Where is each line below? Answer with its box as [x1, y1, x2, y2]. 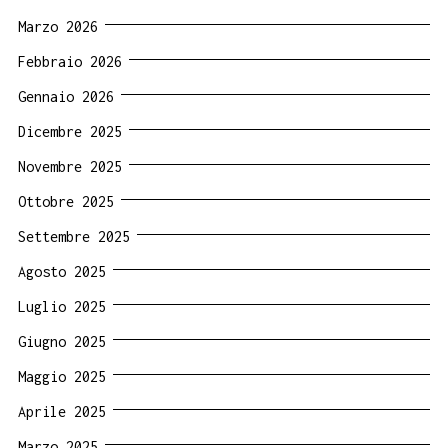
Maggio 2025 [18, 367, 106, 385]
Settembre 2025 [18, 227, 130, 245]
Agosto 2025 [18, 262, 106, 280]
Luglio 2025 [18, 297, 106, 315]
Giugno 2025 [18, 332, 106, 350]
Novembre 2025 [18, 157, 122, 175]
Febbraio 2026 [18, 52, 122, 70]
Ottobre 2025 [18, 192, 114, 210]
